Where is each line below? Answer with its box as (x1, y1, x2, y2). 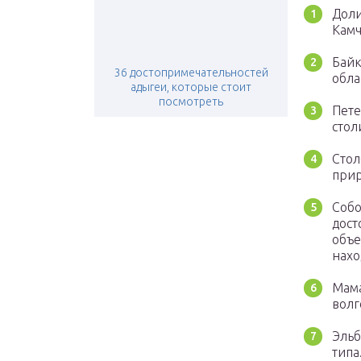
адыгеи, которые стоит (131, 81, 251, 94)
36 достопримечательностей (114, 66, 268, 80)
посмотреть (159, 95, 223, 109)
